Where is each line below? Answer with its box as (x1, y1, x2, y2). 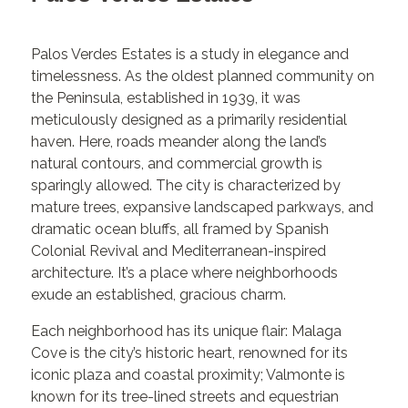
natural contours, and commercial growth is (31, 155, 323, 173)
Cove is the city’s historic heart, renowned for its (31, 344, 349, 362)
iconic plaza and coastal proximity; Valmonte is (31, 366, 346, 384)
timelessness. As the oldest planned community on (31, 67, 375, 86)
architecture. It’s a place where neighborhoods (31, 264, 339, 282)
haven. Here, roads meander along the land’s (31, 133, 328, 151)
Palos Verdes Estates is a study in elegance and (31, 46, 350, 64)
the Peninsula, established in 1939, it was (31, 89, 301, 107)
